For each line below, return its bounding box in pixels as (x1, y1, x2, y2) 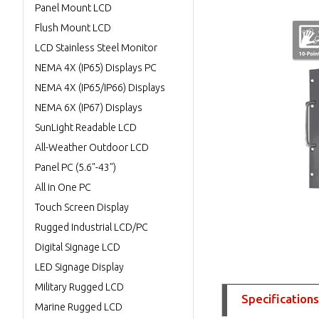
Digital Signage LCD (35, 241, 120, 253)
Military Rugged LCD (35, 281, 124, 293)
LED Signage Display (35, 261, 124, 273)
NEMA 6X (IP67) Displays (35, 102, 142, 113)
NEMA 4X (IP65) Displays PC (35, 62, 157, 73)
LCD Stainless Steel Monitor (35, 42, 157, 53)
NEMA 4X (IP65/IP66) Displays (35, 82, 165, 93)
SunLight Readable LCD (35, 122, 137, 133)
